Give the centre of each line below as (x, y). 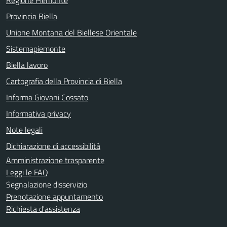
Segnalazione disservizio (47, 184)
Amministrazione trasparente (55, 160)
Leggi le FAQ (27, 172)
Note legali (24, 129)
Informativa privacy (39, 113)
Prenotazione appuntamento (54, 196)
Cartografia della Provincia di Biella (64, 81)
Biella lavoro (27, 65)
